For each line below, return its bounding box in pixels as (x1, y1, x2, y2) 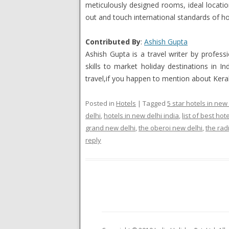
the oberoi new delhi (139, 123, 202, 132)
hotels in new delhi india (104, 111, 179, 120)
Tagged (143, 99, 166, 108)
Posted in (85, 99, 114, 108)
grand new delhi (85, 123, 135, 132)
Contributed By (85, 37, 141, 47)
